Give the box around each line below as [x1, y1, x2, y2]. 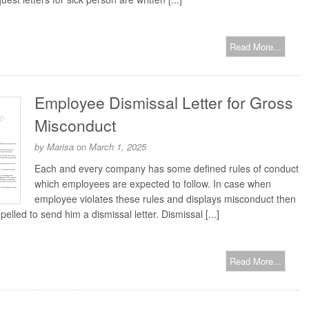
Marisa [47, 140, 74, 153]
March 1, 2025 [89, 140, 146, 153]
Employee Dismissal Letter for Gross [34, 91, 293, 114]
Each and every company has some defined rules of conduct [34, 161, 299, 175]
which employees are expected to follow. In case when [34, 177, 271, 190]
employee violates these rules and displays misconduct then [34, 192, 296, 206]
